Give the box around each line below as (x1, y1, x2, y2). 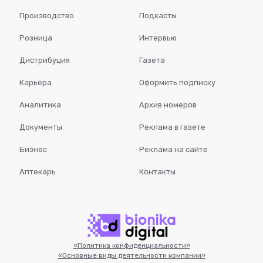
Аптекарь (19, 167, 56, 177)
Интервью (139, 33, 177, 43)
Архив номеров (139, 100, 197, 110)
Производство (19, 11, 74, 21)
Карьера (19, 78, 52, 87)
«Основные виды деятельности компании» (58, 251, 205, 259)
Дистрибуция (19, 56, 70, 65)
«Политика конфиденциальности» (73, 241, 190, 249)
